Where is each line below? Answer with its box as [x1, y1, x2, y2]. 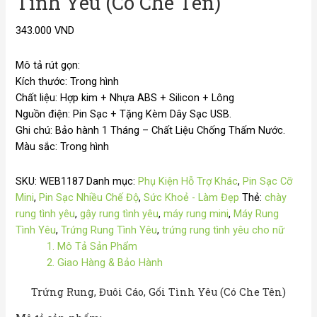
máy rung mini [163, 207, 229, 220]
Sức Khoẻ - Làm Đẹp [144, 190, 240, 204]
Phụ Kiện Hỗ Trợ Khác [138, 174, 238, 188]
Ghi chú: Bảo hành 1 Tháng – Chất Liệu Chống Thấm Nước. [16, 123, 286, 137]
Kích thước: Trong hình [16, 74, 120, 88]
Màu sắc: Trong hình [16, 139, 110, 153]
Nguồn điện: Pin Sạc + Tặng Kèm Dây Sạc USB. [16, 107, 232, 120]
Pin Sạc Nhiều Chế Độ [39, 190, 139, 204]
